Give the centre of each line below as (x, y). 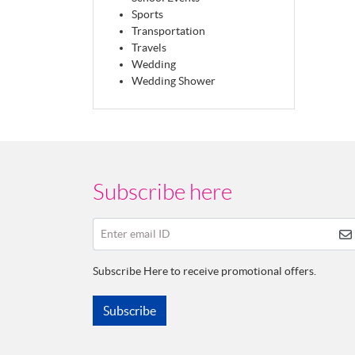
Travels (149, 48)
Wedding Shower (174, 81)
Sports (147, 15)
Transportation (168, 31)
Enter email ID (135, 234)
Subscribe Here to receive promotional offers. (204, 271)
